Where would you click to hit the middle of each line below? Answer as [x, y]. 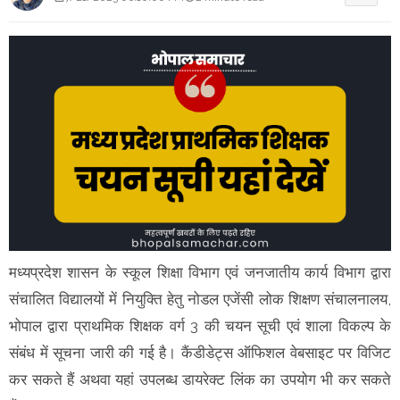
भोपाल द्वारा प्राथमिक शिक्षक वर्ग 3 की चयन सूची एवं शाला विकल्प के [200, 325]
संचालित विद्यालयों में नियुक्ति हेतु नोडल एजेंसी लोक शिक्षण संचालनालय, [200, 299]
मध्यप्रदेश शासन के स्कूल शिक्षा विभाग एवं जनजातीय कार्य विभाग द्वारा [200, 272]
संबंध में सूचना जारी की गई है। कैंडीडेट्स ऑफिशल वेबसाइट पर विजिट [200, 352]
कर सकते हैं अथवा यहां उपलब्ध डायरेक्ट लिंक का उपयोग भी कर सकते [200, 379]
